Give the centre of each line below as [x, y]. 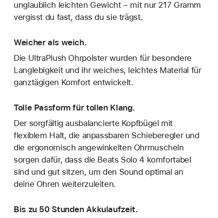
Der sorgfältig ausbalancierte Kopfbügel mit [93, 123]
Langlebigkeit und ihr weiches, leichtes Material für [108, 70]
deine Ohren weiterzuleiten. [65, 184]
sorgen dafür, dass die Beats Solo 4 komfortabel [102, 159]
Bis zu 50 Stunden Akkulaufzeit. [76, 209]
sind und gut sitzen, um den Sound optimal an [99, 172]
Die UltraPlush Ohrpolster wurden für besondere [103, 58]
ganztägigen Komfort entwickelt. [73, 82]
